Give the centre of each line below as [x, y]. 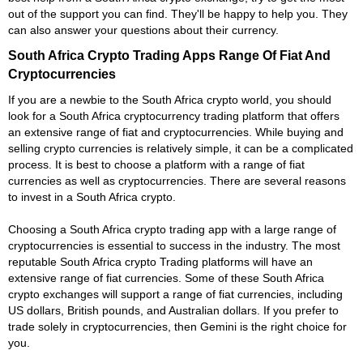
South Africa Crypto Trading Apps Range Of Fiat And [169, 55]
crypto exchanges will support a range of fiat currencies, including [175, 294]
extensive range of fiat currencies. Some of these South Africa [166, 278]
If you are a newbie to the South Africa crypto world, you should [170, 99]
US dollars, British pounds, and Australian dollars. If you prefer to [173, 310]
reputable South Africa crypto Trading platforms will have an [160, 261]
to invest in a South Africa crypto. [92, 196]
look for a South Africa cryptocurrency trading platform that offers [174, 115]
